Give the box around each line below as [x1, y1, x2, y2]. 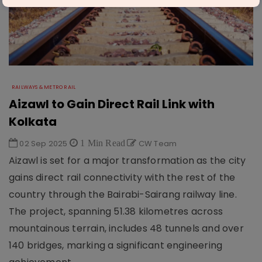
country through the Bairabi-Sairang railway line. [9, 187, 237, 201]
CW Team [136, 137, 177, 149]
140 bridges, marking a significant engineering [9, 238, 223, 252]
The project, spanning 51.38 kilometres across [9, 204, 223, 218]
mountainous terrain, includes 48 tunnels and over [9, 221, 244, 235]
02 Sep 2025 [18, 137, 70, 149]
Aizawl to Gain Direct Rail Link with [9, 95, 215, 112]
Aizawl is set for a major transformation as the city [9, 153, 246, 167]
